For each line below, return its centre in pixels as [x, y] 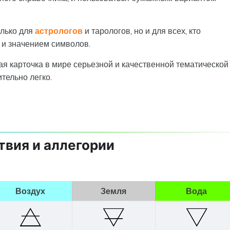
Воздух [31, 191]
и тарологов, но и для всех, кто [141, 31]
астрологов [59, 31]
